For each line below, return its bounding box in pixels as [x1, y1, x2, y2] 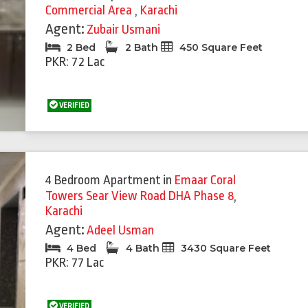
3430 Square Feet [178, 242, 272, 254]
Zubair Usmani [87, 22, 161, 37]
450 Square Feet [177, 41, 263, 54]
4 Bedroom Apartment [45, 173, 162, 188]
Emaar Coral [175, 173, 236, 188]
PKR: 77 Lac [45, 255, 104, 270]
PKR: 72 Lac [45, 54, 105, 69]
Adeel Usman [87, 223, 155, 238]
